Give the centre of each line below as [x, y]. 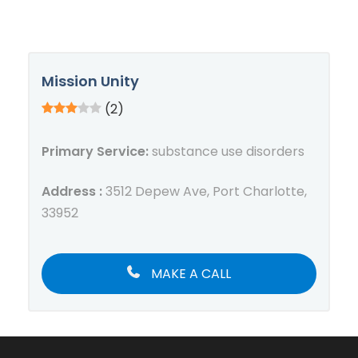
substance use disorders [227, 152]
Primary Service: [95, 152]
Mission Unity [90, 82]
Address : [74, 192]
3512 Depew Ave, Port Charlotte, [206, 192]
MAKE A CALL [189, 274]
